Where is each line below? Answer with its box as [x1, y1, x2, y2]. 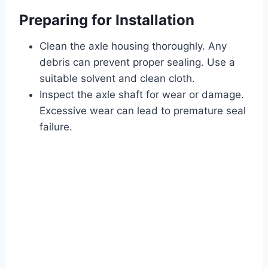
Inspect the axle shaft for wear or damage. [39, 89, 244, 101]
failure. [39, 121, 72, 133]
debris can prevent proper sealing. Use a [39, 56, 235, 69]
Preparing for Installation [19, 11, 194, 29]
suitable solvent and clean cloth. [39, 72, 195, 85]
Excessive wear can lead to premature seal [39, 105, 246, 117]
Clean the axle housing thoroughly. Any [39, 40, 227, 53]
